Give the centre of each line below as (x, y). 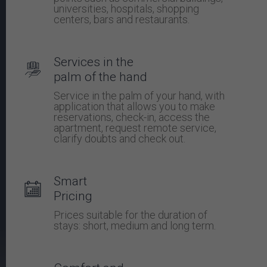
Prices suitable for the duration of (131, 215)
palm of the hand (100, 77)
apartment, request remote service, (135, 128)
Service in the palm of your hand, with (139, 96)
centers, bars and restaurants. (122, 20)
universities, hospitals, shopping (126, 9)
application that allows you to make (134, 107)
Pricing (73, 196)
